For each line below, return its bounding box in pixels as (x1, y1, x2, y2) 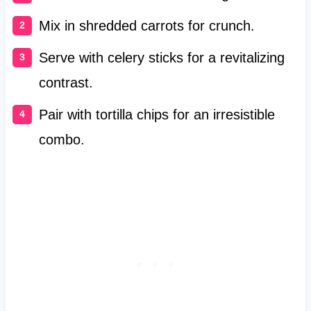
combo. (38, 132, 85, 148)
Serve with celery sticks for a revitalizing (38, 50, 285, 66)
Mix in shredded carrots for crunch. (38, 18, 255, 34)
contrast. (38, 75, 93, 91)
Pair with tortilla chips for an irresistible (38, 107, 275, 123)
